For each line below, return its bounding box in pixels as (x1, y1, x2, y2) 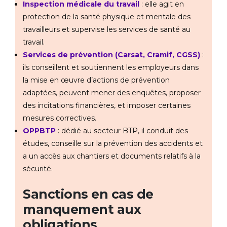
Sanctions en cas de (23, 186, 154, 202)
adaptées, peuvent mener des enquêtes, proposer (23, 88, 201, 98)
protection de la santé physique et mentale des (23, 12, 191, 22)
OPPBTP (23, 126, 56, 136)
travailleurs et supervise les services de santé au (23, 25, 191, 34)
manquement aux (23, 202, 141, 217)
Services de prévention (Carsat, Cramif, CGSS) (23, 50, 200, 60)
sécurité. (23, 164, 53, 174)
